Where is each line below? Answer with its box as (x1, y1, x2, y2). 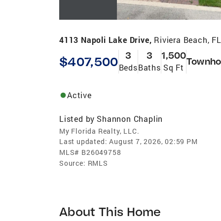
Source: (59, 158, 86, 168)
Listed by (59, 113, 95, 124)
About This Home (59, 203, 161, 219)
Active (67, 89, 92, 100)
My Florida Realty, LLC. (59, 126, 140, 136)
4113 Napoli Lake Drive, (59, 34, 154, 45)
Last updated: (59, 136, 108, 146)
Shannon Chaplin (97, 113, 163, 124)
